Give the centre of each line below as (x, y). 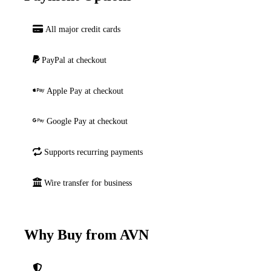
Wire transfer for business (88, 183)
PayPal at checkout (74, 60)
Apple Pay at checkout (85, 90)
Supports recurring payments (93, 152)
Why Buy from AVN (87, 234)
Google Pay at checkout (87, 121)
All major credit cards (83, 29)
